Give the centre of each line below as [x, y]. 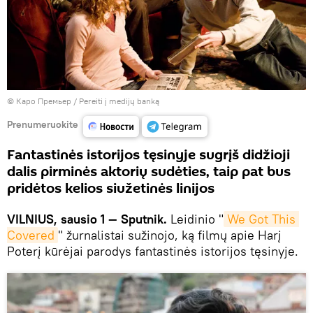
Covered [31, 235]
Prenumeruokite [43, 125]
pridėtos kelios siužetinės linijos [111, 188]
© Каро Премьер [39, 101]
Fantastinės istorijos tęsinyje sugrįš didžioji [148, 155]
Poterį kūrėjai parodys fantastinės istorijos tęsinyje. [153, 251]
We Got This [261, 219]
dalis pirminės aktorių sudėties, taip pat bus [149, 172]
